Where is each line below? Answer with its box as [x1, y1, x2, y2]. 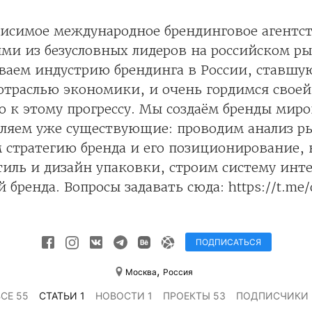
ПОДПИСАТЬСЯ [195, 237, 261, 248]
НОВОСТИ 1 [95, 290, 153, 302]
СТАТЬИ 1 [39, 290, 85, 302]
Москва [125, 267, 157, 277]
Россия [162, 267, 193, 277]
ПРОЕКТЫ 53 [163, 290, 226, 302]
